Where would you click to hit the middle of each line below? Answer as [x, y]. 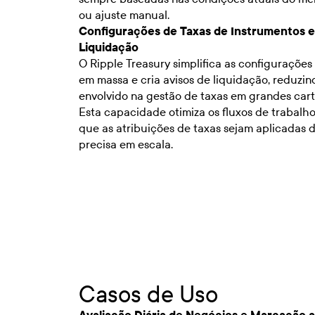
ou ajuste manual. [124, 15]
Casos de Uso [148, 294]
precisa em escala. [126, 144]
